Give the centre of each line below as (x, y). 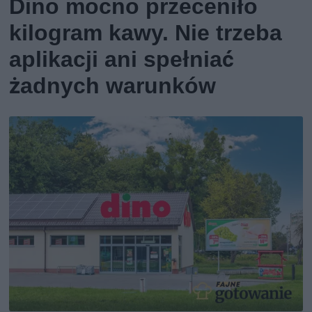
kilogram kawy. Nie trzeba (146, 32)
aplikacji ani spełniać (122, 59)
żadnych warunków (113, 85)
